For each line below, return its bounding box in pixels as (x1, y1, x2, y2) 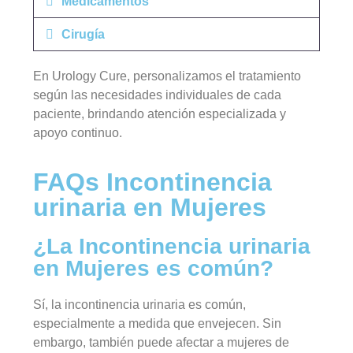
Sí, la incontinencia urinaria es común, (33, 298, 247, 312)
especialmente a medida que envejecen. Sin (33, 317, 282, 331)
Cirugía (61, 27, 105, 41)
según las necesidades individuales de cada (33, 87, 282, 102)
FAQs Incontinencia (33, 168, 273, 197)
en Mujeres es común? (33, 256, 274, 281)
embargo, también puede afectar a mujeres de (33, 336, 290, 350)
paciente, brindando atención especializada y (33, 106, 287, 121)
